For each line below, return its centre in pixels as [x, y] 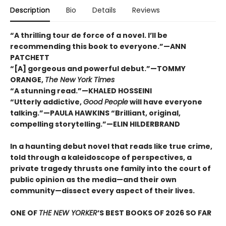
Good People [106, 102]
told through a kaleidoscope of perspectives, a [101, 157]
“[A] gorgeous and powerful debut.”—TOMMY [98, 68]
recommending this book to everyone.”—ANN [98, 46]
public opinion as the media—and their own [93, 179]
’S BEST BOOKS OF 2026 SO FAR [154, 213]
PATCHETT [30, 57]
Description [30, 10]
